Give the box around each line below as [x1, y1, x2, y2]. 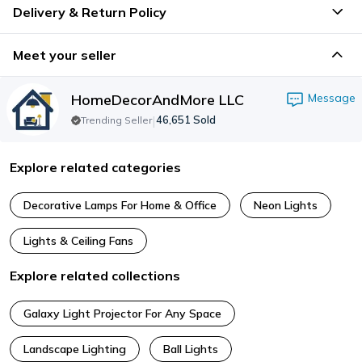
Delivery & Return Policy [13, 3, 166, 20]
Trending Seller [81, 113, 152, 126]
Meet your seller [13, 46, 116, 63]
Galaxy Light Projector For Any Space [23, 305, 221, 321]
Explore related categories [10, 158, 181, 175]
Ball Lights [163, 341, 218, 356]
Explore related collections [10, 267, 180, 284]
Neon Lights [254, 197, 318, 213]
